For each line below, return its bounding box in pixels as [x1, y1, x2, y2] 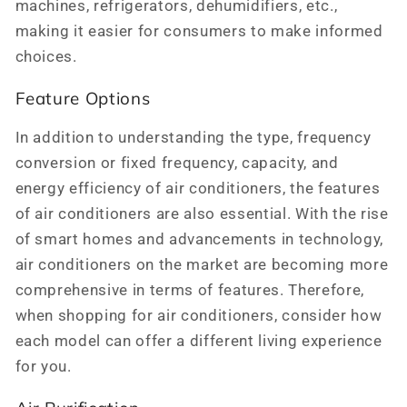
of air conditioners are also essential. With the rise [15, 205, 389, 223]
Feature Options [15, 86, 151, 109]
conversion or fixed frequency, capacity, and [15, 154, 339, 173]
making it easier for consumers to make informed [15, 22, 383, 40]
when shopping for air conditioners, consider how [15, 307, 382, 325]
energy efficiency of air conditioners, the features [15, 180, 381, 198]
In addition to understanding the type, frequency [15, 129, 372, 147]
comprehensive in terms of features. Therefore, [15, 282, 364, 300]
